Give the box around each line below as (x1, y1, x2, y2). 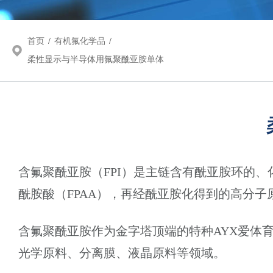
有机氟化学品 (54, 37, 105, 46)
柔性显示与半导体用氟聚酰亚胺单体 (27, 55, 164, 65)
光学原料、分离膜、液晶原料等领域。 (18, 246, 225, 260)
